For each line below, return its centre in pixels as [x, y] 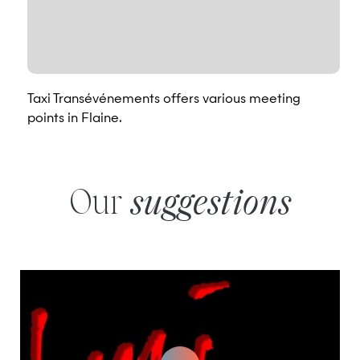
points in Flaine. [75, 119]
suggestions [210, 205]
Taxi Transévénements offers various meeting [164, 100]
